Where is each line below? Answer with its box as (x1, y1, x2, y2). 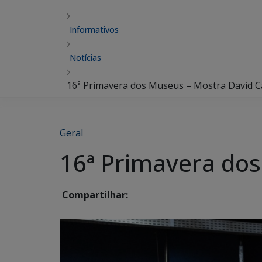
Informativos (70, 24, 119, 35)
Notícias (70, 52, 101, 63)
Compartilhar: (60, 188, 128, 202)
